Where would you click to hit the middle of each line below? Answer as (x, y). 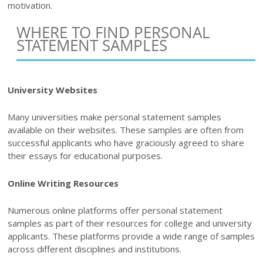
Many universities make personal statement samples (115, 117)
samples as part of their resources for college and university (130, 223)
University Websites (53, 90)
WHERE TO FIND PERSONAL (114, 32)
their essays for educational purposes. (85, 156)
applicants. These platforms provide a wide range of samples (131, 236)
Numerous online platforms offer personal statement (115, 210)
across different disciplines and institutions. (95, 249)
